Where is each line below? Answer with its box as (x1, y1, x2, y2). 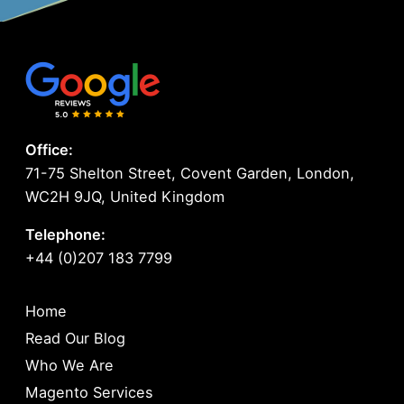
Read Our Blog (25, 328, 126, 347)
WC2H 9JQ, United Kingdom (25, 187, 225, 206)
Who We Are (25, 355, 115, 374)
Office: (25, 140, 74, 159)
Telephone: (25, 225, 106, 243)
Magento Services (25, 382, 154, 401)
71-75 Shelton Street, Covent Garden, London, (25, 163, 355, 182)
